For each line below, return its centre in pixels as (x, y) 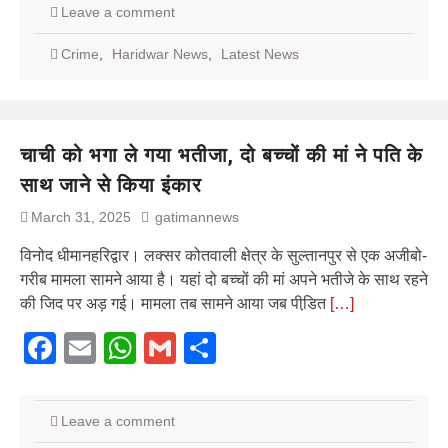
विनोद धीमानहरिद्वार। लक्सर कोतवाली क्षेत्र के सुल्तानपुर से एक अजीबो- (223, 255)
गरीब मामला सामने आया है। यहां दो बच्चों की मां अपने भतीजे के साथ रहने (224, 279)
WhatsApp (210, 347)
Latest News (260, 53)
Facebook (127, 347)
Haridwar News (160, 53)
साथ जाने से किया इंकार (111, 184)
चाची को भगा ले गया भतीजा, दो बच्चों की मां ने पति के (221, 154)
